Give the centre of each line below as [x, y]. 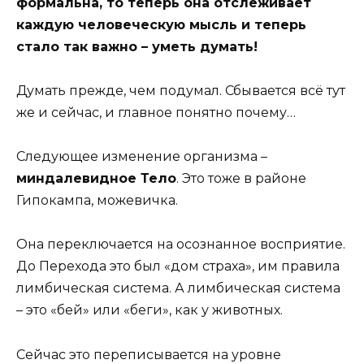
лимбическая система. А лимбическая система [178, 288]
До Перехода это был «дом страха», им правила [178, 266]
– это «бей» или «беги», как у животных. [149, 310]
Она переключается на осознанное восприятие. [181, 245]
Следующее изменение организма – [142, 157]
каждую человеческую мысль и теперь [161, 24]
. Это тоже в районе [241, 179]
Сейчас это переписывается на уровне [149, 354]
